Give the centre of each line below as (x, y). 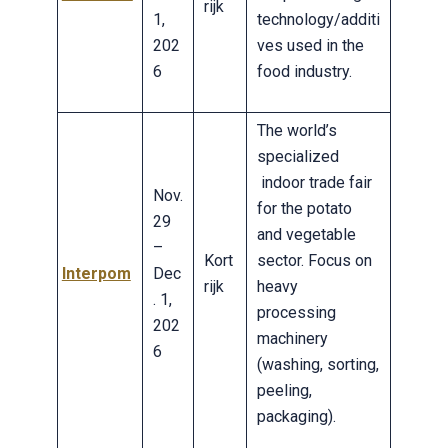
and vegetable (306, 234)
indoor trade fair (314, 182)
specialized (297, 156)
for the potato (304, 208)
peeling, (284, 390)
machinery (292, 338)
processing (296, 312)
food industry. (304, 71)
